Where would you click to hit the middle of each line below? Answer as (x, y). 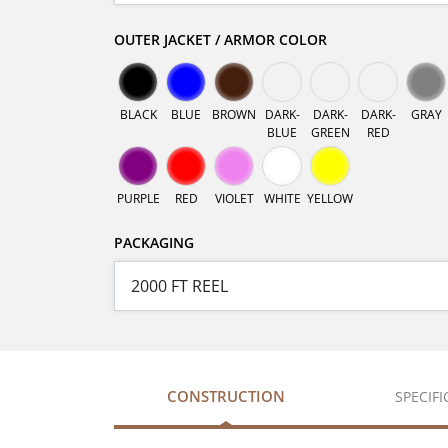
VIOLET (234, 199)
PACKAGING (154, 243)
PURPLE (138, 199)
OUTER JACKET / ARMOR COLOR (220, 40)
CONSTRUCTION (225, 396)
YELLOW (330, 199)
